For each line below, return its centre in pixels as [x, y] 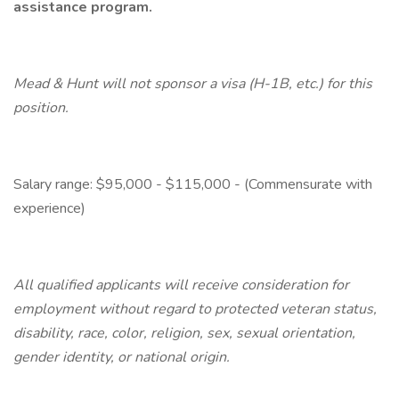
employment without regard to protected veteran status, [195, 309]
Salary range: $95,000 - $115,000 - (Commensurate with [193, 184]
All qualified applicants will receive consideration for [181, 285]
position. [41, 108]
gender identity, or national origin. [122, 357]
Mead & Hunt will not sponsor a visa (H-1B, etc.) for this [193, 84]
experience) [49, 208]
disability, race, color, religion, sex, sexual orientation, [184, 333]
